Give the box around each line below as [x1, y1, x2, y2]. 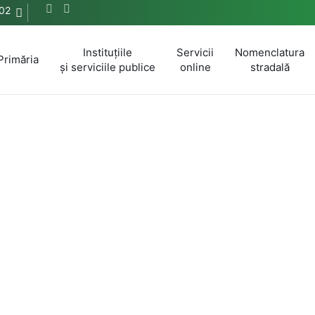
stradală [250, 60, 290, 74]
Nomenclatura [235, 45, 304, 59]
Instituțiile [83, 45, 132, 59]
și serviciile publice [60, 60, 155, 74]
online [179, 60, 211, 74]
